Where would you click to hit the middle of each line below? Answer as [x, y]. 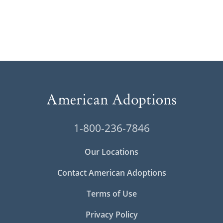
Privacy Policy [111, 214]
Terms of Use [111, 193]
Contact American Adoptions [111, 172]
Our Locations [111, 152]
